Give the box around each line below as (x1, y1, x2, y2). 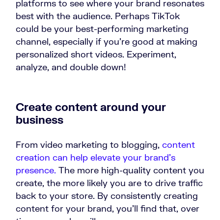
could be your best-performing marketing (16, 23, 189, 34)
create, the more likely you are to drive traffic (16, 177, 203, 189)
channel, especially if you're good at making (16, 36, 197, 47)
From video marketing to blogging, (16, 139, 162, 150)
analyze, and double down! (16, 61, 126, 73)
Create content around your (16, 100, 166, 114)
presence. (16, 165, 56, 176)
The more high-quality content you (56, 165, 204, 176)
